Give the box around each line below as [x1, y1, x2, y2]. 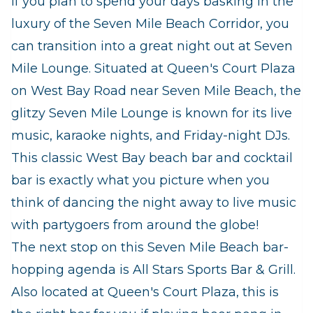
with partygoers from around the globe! [11, 217, 259, 233]
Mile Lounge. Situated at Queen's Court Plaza [11, 61, 296, 77]
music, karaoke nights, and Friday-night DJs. [11, 128, 290, 144]
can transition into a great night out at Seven [11, 38, 293, 54]
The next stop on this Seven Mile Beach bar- [11, 240, 289, 256]
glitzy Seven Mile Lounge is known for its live [11, 105, 292, 122]
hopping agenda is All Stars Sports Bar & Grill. [11, 262, 296, 278]
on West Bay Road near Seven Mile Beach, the [11, 83, 301, 99]
